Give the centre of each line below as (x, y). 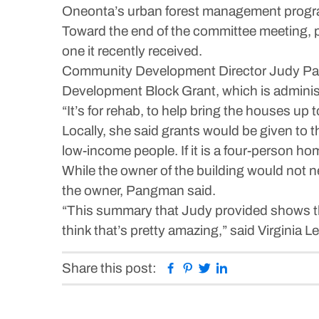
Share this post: (109, 268)
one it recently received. (132, 51)
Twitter (231, 267)
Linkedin (253, 267)
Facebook (207, 267)
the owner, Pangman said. (139, 190)
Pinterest (221, 267)
